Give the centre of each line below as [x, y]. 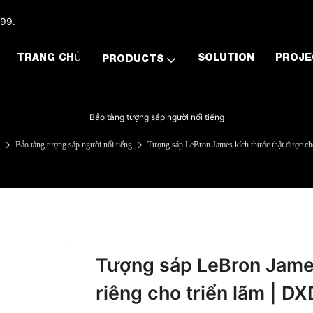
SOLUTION [226, 59]
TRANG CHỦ [49, 59]
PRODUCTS [132, 60]
